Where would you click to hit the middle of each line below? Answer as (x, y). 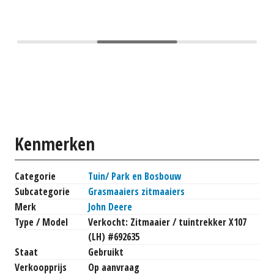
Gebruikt (106, 252)
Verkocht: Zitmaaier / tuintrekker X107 (167, 222)
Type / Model (41, 222)
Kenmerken (55, 143)
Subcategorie (42, 192)
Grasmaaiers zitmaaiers (136, 192)
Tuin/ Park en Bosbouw (135, 176)
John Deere (110, 207)
